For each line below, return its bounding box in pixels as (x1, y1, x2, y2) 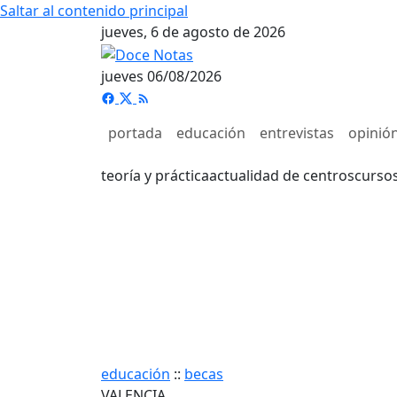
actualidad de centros (209, 165, 354, 185)
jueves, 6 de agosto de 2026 (101, 22, 285, 42)
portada (108, 122, 162, 143)
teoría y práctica (101, 165, 209, 185)
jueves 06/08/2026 (101, 66, 222, 86)
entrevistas (260, 122, 334, 143)
